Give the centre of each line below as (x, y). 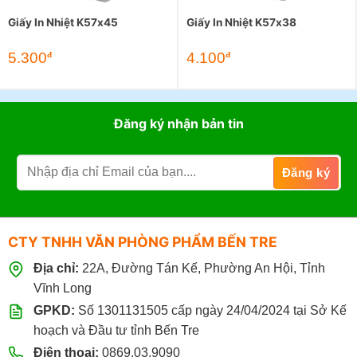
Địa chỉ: (56, 268)
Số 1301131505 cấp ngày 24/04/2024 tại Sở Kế (210, 310)
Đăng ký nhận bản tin (178, 123)
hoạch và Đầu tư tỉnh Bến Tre (116, 330)
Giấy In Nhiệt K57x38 (241, 22)
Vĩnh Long (62, 288)
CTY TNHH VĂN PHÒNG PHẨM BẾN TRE (142, 241)
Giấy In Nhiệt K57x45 (63, 22)
